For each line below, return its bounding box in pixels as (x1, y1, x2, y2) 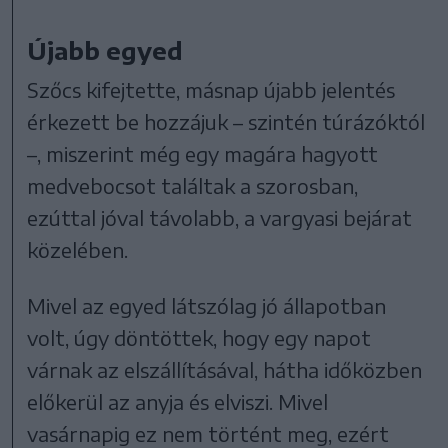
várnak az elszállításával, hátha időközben (27, 357, 423, 383)
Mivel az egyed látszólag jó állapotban (27, 293, 387, 319)
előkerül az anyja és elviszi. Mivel (27, 389, 329, 415)
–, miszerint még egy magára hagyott (27, 141, 379, 167)
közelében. (27, 237, 129, 263)
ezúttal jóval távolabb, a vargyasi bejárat (27, 205, 413, 231)
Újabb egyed (27, 35, 184, 66)
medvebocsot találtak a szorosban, (27, 173, 359, 199)
